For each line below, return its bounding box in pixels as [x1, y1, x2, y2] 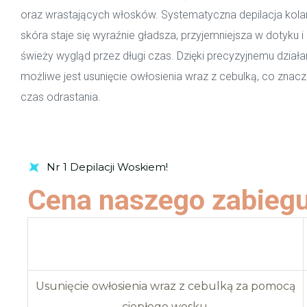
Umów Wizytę [39, 126, 112, 139]
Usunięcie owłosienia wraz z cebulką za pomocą [36, 280, 295, 293]
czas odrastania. [21, 90, 101, 103]
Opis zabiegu [130, 227, 201, 240]
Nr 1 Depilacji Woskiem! [47, 160, 168, 173]
